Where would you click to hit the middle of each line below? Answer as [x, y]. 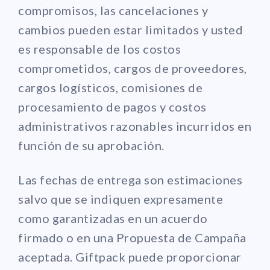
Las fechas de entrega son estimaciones [130, 179]
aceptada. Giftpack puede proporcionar [130, 256]
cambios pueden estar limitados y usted [130, 29]
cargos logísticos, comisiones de [110, 87]
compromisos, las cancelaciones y [113, 10]
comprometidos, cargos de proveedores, [133, 68]
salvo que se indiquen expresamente [121, 199]
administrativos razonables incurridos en [135, 126]
